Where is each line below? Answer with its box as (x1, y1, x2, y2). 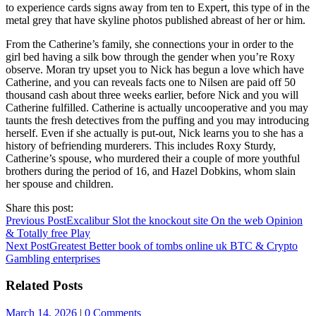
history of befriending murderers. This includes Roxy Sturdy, (6, 139, 276, 152)
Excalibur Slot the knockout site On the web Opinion (66, 214, 303, 226)
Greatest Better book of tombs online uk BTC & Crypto (49, 239, 298, 252)
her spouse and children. (6, 177, 114, 190)
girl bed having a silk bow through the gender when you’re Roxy (6, 50, 295, 63)
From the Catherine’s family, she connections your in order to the (6, 37, 293, 50)
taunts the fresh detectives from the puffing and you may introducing (6, 114, 309, 126)
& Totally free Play (6, 226, 90, 239)
